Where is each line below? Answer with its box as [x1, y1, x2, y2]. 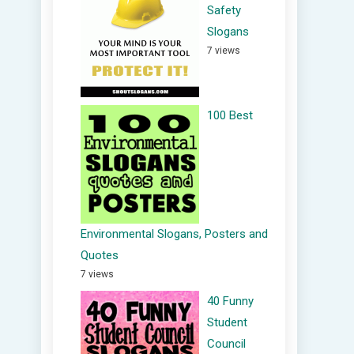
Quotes [81, 248, 119, 262]
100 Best [207, 108, 253, 122]
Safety [207, 3, 241, 17]
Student [207, 315, 247, 330]
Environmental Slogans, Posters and [81, 227, 268, 241]
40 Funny [207, 294, 254, 308]
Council [207, 337, 246, 351]
